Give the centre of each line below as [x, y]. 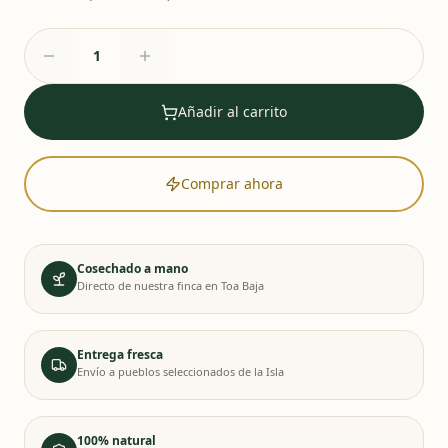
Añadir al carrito [232, 111]
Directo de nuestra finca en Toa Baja [170, 285]
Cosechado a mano [132, 268]
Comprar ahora [232, 183]
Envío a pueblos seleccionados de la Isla [180, 371]
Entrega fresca [120, 354]
